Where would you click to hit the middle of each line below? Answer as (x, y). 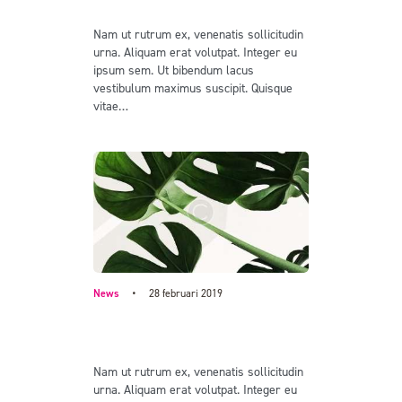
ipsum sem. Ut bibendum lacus (174, 70)
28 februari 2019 (186, 293)
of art (112, 342)
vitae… (111, 106)
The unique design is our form (194, 322)
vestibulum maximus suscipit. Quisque (193, 88)
